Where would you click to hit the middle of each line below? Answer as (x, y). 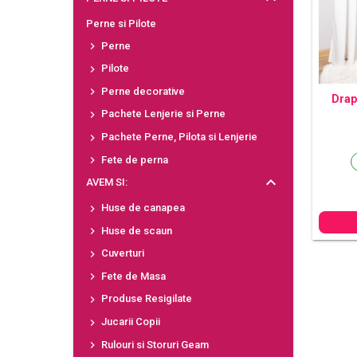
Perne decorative (141, 91)
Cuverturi (121, 253)
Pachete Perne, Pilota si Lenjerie (178, 137)
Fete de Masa (132, 276)
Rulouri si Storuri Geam (153, 344)
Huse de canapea (141, 208)
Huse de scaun (135, 230)
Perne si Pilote (121, 23)
